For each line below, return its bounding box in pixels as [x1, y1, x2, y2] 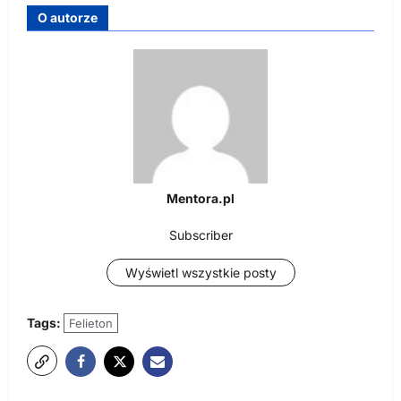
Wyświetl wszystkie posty [124, 264, 277, 280]
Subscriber [168, 226, 233, 243]
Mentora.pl [166, 191, 235, 207]
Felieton [69, 315, 113, 330]
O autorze [38, 10, 98, 26]
